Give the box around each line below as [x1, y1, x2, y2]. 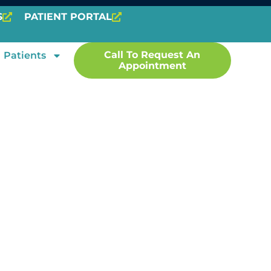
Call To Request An [104, 49, 201, 60]
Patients [4, 50, 47, 61]
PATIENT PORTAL [24, 11, 113, 22]
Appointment [118, 60, 186, 71]
